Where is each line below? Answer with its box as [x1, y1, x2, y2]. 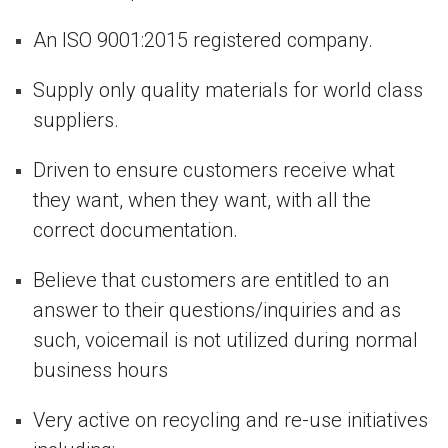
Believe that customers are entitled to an [33, 268, 389, 293]
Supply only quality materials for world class [33, 78, 423, 103]
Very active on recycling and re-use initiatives [33, 408, 428, 433]
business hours [33, 358, 168, 383]
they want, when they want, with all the [33, 188, 371, 213]
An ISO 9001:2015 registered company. [33, 28, 373, 53]
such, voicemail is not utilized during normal [33, 328, 418, 353]
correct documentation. [33, 218, 238, 243]
